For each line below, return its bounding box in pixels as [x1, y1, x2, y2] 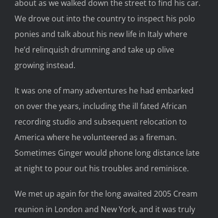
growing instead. [15, 60, 75, 71]
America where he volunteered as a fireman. [15, 132, 177, 143]
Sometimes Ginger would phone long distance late [15, 147, 200, 159]
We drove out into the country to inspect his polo [15, 13, 195, 24]
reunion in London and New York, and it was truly [15, 204, 195, 215]
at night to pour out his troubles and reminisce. [15, 163, 189, 174]
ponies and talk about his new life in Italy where [15, 29, 187, 40]
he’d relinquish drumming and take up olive [15, 44, 174, 55]
